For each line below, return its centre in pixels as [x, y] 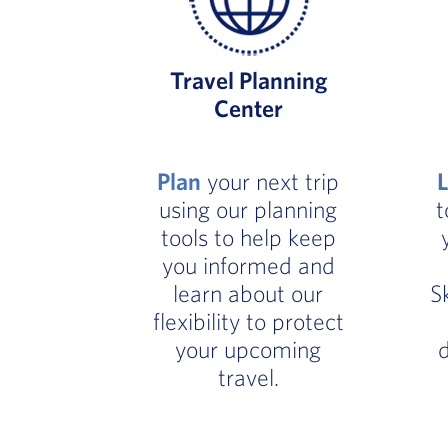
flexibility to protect [248, 321]
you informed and [248, 265]
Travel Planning [248, 80]
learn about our [248, 293]
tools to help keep [248, 237]
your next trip [270, 181]
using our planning [248, 209]
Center [248, 108]
